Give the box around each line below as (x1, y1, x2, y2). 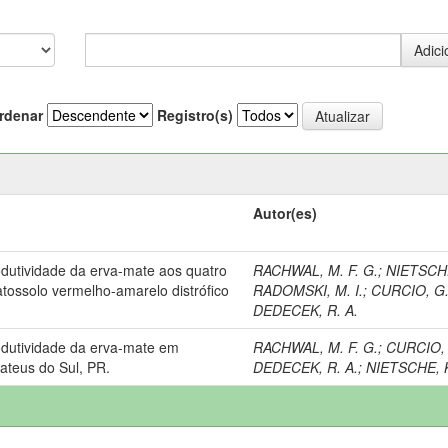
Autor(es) (253, 202, 318, 223)
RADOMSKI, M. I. (253, 279, 364, 300)
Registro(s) (157, 105, 233, 125)
